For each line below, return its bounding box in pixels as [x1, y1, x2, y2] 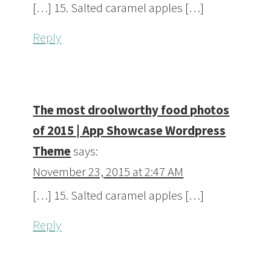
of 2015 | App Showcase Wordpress [33, 122, 226, 139]
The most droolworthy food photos [33, 102, 230, 119]
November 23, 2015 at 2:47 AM [33, 163, 184, 180]
